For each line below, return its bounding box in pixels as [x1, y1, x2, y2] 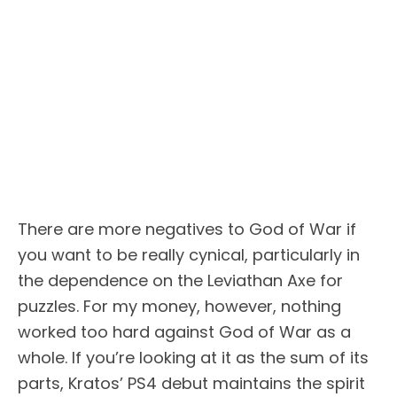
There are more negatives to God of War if [18, 217, 356, 240]
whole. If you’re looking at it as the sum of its [18, 346, 369, 369]
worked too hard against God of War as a [18, 320, 351, 343]
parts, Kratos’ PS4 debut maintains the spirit [18, 371, 365, 394]
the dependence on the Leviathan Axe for [18, 269, 343, 292]
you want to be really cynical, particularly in [18, 243, 360, 266]
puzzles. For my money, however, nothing [18, 294, 341, 317]
